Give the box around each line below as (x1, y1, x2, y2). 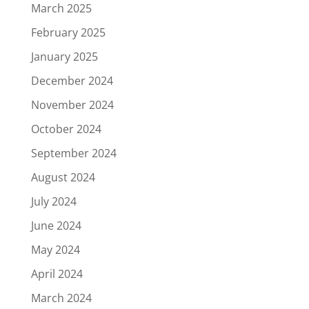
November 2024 (30, 97, 114, 112)
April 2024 (30, 266, 83, 281)
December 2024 (30, 72, 113, 88)
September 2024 (30, 145, 117, 161)
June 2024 (30, 217, 81, 233)
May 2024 (30, 241, 80, 257)
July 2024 (30, 193, 77, 209)
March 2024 (30, 290, 92, 306)
